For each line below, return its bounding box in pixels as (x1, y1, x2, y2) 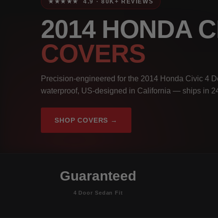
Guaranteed (60, 168, 137, 183)
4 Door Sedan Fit (73, 189, 123, 196)
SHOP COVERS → (54, 116, 118, 124)
